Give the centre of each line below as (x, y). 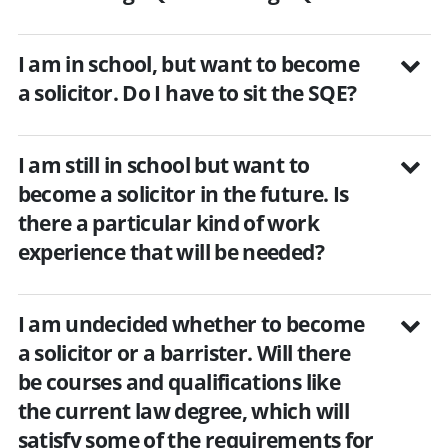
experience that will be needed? (170, 251)
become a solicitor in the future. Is (183, 193)
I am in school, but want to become (188, 63)
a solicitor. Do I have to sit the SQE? (187, 92)
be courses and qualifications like (179, 381)
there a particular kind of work (168, 222)
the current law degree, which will (183, 410)
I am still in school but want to (163, 164)
